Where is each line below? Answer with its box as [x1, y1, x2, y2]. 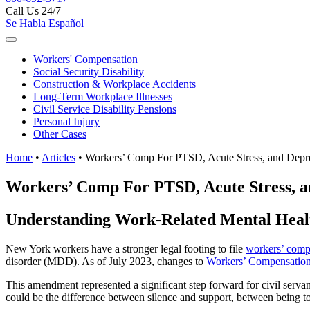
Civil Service [33, 103, 93, 115]
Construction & [33, 78, 103, 90]
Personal [33, 116, 71, 127]
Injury [71, 116, 100, 127]
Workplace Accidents [103, 78, 196, 90]
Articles [42, 152, 75, 163]
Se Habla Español [6, 17, 84, 29]
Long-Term [33, 91, 86, 102]
